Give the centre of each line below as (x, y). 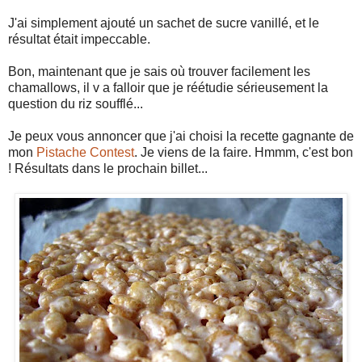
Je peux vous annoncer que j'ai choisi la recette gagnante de (181, 136)
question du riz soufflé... (76, 103)
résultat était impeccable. (79, 39)
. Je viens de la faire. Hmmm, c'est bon (244, 152)
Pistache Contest (85, 152)
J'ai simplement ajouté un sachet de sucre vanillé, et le (164, 23)
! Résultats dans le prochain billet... (108, 168)
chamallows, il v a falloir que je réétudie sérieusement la (168, 87)
